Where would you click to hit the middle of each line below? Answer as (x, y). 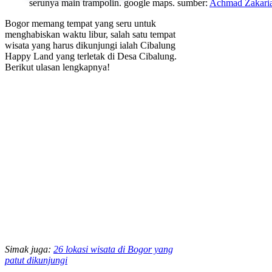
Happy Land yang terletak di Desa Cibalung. (91, 56)
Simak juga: (29, 250)
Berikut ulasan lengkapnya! (57, 67)
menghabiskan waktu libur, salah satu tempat (90, 35)
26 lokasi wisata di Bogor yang (113, 250)
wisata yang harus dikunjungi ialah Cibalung (90, 46)
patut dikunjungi (36, 260)
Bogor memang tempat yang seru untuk (80, 24)
